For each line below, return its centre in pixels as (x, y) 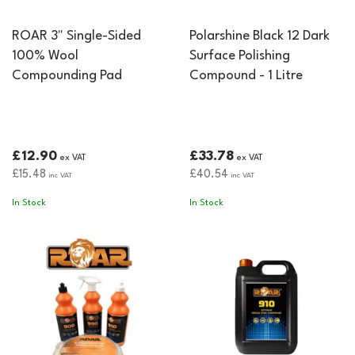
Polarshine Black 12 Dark (260, 36)
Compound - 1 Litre (246, 76)
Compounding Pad (67, 76)
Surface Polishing (240, 56)
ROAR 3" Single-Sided (76, 36)
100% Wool (45, 56)
